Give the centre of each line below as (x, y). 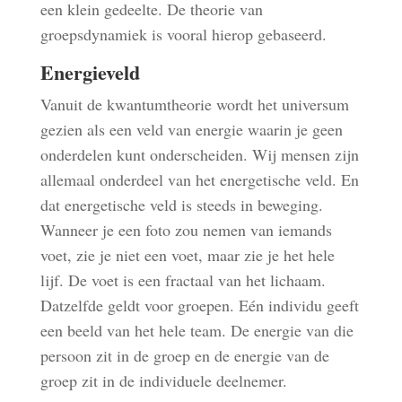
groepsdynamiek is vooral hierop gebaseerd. (183, 34)
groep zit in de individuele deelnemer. (163, 380)
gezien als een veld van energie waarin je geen (191, 129)
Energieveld (90, 72)
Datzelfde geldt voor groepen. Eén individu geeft (199, 305)
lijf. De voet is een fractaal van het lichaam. (183, 280)
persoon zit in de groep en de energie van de (184, 355)
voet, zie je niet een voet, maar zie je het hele (187, 255)
